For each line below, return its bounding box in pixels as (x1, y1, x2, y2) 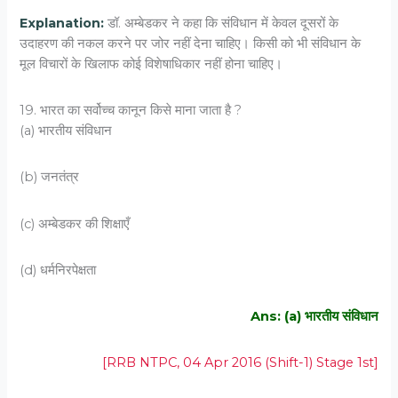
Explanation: (20, 15, 108, 32)
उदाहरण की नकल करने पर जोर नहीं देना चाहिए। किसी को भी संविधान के (20, 36, 362, 52)
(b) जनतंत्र (20, 169, 80, 186)
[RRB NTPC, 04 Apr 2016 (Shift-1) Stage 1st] (101, 354, 378, 371)
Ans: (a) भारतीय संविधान (250, 307, 378, 324)
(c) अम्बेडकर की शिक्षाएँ (20, 215, 131, 232)
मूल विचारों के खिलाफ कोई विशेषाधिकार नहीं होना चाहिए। (20, 56, 283, 73)
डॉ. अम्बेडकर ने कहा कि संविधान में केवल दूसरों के (107, 15, 339, 32)
